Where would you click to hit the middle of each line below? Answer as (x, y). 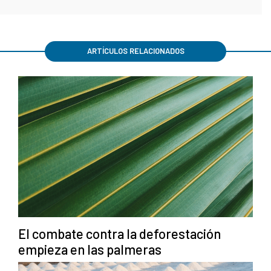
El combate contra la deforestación (119, 234)
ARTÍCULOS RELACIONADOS (135, 51)
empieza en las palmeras (90, 250)
